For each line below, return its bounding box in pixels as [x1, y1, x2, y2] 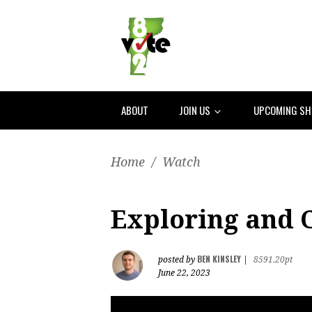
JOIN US [179, 102, 212, 118]
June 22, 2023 [158, 267, 210, 278]
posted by [158, 254, 197, 265]
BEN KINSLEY [197, 252, 241, 265]
